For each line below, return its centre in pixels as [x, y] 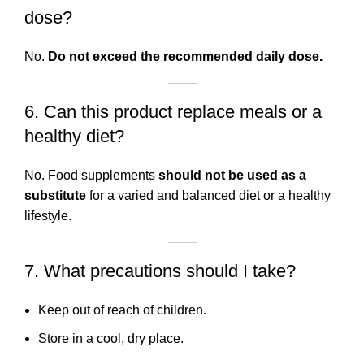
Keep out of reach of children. [122, 310]
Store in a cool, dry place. [111, 338]
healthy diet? [74, 136]
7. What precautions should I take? [160, 271]
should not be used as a [232, 175]
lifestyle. [48, 215]
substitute [55, 195]
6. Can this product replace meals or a [173, 111]
